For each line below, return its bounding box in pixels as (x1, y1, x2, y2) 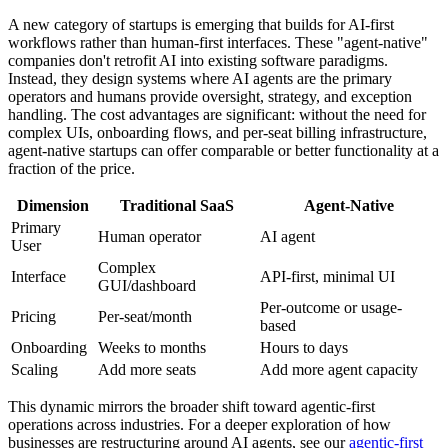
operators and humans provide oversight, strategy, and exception (8, 87, 412, 105)
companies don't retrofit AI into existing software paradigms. (8, 51, 388, 69)
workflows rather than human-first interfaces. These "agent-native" (8, 33, 428, 51)
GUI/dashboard (98, 276, 196, 294)
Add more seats (98, 360, 196, 378)
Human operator (98, 227, 201, 245)
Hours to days (260, 338, 348, 356)
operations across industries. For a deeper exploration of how (8, 415, 391, 433)
